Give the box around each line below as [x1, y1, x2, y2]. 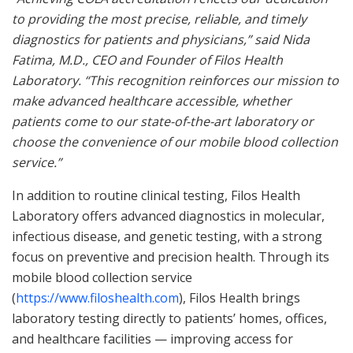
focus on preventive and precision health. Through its [12, 247, 329, 266]
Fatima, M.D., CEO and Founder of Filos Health [12, 50, 283, 69]
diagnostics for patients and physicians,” [12, 30, 251, 48]
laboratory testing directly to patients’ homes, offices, [12, 309, 327, 327]
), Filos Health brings [179, 288, 300, 307]
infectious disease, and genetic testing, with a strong [12, 227, 322, 245]
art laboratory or [214, 112, 314, 130]
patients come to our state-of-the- [12, 112, 214, 130]
